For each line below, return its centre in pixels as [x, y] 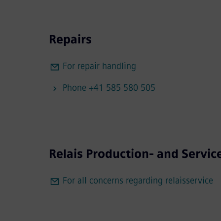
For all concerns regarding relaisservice [138, 180]
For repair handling [99, 66]
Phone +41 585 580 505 [109, 88]
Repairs [70, 39]
